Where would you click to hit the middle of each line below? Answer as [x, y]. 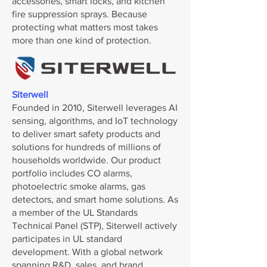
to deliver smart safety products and [86, 134]
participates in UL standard [67, 239]
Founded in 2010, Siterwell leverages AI [95, 108]
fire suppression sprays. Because [80, 14]
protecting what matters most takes [85, 27]
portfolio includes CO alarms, [72, 173]
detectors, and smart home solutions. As [95, 199]
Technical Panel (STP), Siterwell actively [94, 226]
